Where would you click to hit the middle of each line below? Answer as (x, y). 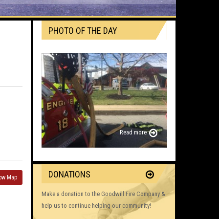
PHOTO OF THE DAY (83, 31)
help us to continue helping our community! (96, 206)
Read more (133, 132)
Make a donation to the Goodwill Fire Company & (103, 194)
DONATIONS (69, 175)
